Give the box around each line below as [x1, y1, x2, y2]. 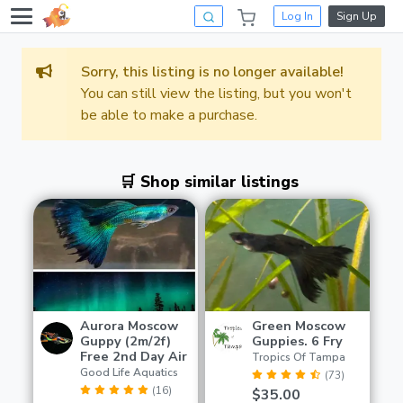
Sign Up [336, 9, 377, 24]
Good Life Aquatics [80, 365, 178, 381]
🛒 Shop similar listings [119, 170, 299, 193]
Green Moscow [252, 317, 345, 336]
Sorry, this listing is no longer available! [80, 62, 344, 83]
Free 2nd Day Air [80, 347, 187, 366]
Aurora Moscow [80, 317, 178, 336]
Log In [282, 9, 313, 24]
